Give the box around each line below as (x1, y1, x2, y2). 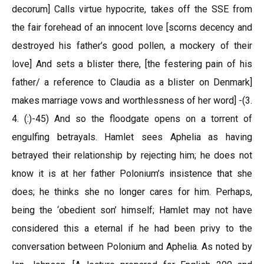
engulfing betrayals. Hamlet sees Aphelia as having (12, 131, 252, 143)
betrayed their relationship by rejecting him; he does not (12, 150, 252, 161)
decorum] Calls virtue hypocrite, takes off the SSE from (12, 4, 252, 15)
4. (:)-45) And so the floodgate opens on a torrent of (12, 113, 252, 124)
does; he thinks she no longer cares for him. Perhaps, (12, 186, 252, 197)
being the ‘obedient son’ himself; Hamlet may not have (12, 204, 252, 216)
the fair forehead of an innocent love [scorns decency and (12, 22, 252, 33)
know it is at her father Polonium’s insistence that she (12, 168, 252, 179)
